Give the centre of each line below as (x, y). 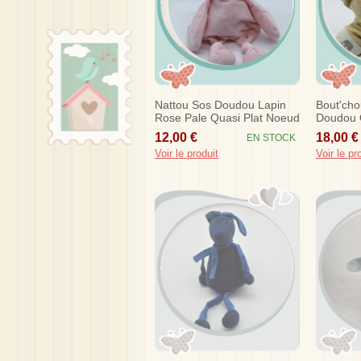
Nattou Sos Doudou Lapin (220, 104)
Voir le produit (187, 154)
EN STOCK (271, 138)
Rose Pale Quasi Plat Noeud (227, 117)
